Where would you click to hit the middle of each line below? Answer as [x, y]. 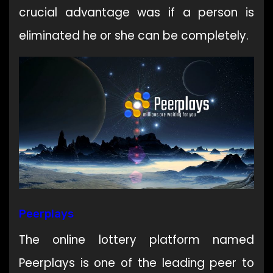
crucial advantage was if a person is [136, 12]
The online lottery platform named [136, 239]
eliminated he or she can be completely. [134, 35]
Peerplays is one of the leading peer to [136, 263]
